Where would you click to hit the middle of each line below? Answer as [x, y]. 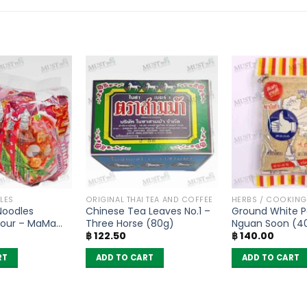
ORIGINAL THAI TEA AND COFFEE [149, 199]
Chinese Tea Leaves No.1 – [148, 211]
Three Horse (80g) [130, 224]
